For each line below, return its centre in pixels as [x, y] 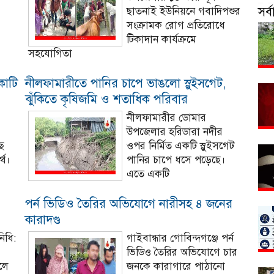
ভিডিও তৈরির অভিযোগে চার [182, 252]
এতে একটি [148, 174]
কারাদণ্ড [43, 220]
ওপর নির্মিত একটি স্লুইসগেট [180, 146]
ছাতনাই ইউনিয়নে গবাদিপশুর [183, 11]
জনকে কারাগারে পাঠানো [176, 266]
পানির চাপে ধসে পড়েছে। [176, 160]
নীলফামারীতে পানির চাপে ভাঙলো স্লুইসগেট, [125, 83]
